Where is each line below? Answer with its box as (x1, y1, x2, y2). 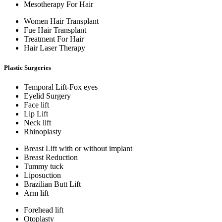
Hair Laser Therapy (24, 44, 85, 53)
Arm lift (24, 188, 49, 197)
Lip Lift (24, 109, 48, 118)
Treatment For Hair (24, 35, 84, 44)
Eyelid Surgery (24, 91, 71, 100)
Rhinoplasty (24, 127, 61, 136)
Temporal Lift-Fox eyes (24, 82, 98, 91)
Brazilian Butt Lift (24, 179, 81, 188)
